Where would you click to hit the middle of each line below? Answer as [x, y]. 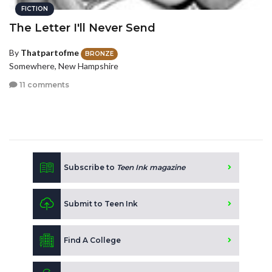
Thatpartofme [50, 53]
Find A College [92, 240]
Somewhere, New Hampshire [64, 66]
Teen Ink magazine [151, 167]
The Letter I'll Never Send [82, 28]
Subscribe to [90, 167]
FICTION [35, 9]
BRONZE [99, 53]
